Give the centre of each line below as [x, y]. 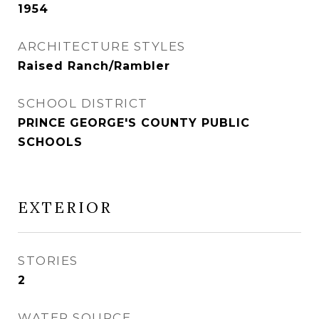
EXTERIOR [65, 208]
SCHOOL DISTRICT [83, 103]
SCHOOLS [50, 142]
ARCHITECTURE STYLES [102, 46]
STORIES [48, 261]
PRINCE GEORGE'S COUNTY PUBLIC [134, 123]
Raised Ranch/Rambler [94, 66]
